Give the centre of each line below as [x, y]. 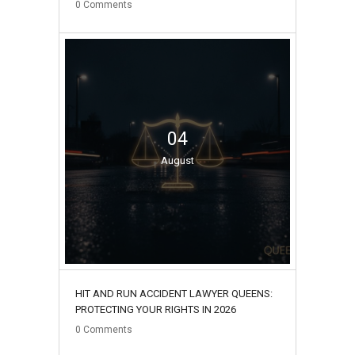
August [177, 160]
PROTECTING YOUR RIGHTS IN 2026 [156, 309]
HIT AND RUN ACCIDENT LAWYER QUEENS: [174, 293]
